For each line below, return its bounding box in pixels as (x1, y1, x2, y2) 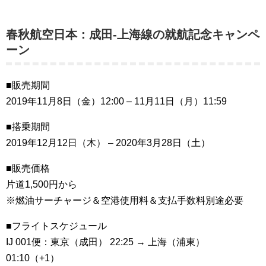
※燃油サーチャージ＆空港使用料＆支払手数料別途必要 (6, 195, 243, 205)
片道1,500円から (6, 179, 77, 189)
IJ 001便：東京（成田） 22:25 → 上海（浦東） (6, 237, 205, 247)
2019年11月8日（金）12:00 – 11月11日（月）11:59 (6, 96, 227, 106)
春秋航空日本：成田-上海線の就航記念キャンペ (6, 28, 259, 41)
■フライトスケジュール (6, 221, 107, 231)
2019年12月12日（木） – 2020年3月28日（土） (6, 138, 210, 148)
